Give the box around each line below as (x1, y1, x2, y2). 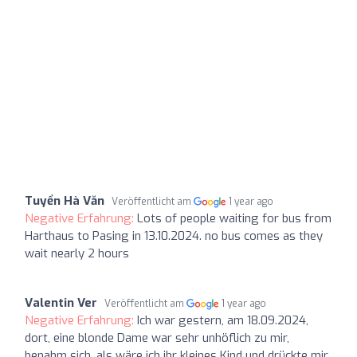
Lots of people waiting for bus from (137, 210, 331, 226)
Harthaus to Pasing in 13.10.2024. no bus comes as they (25, 227, 323, 244)
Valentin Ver (25, 294, 97, 311)
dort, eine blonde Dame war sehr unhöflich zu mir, (25, 329, 289, 346)
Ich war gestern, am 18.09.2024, (137, 312, 308, 328)
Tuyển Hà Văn (25, 192, 104, 209)
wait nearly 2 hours (25, 245, 129, 261)
